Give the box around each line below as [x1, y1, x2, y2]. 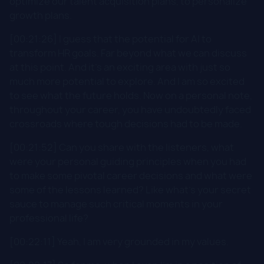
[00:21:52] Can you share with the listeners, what [9, 140, 234, 154]
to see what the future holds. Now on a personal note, [9, 88, 252, 102]
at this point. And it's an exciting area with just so [9, 60, 230, 74]
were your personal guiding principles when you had [9, 154, 246, 168]
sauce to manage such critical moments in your [9, 197, 223, 210]
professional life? [9, 211, 88, 225]
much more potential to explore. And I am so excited [9, 74, 245, 88]
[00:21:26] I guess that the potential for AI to [9, 32, 212, 45]
